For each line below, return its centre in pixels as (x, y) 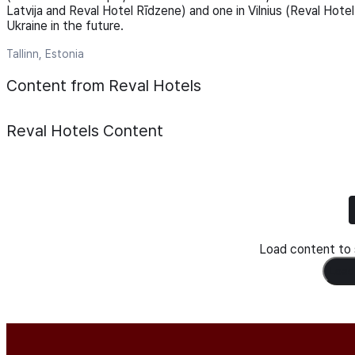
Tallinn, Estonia (45, 54)
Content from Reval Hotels (104, 85)
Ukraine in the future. (65, 26)
